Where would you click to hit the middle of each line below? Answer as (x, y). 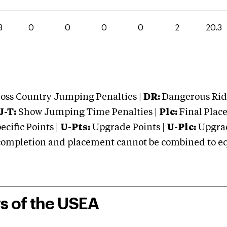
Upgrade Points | (129, 128)
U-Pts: (75, 128)
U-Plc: (181, 128)
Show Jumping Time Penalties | (87, 112)
